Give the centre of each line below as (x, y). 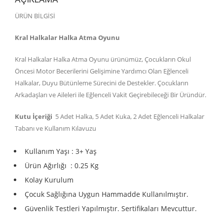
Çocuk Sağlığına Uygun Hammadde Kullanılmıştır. (107, 194)
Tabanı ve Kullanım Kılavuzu (55, 128)
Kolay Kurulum (49, 180)
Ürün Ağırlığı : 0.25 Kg (62, 165)
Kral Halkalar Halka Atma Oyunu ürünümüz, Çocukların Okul (103, 59)
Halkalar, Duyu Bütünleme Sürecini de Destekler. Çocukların (102, 83)
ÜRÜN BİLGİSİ (35, 16)
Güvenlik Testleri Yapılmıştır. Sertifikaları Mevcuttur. (111, 208)
